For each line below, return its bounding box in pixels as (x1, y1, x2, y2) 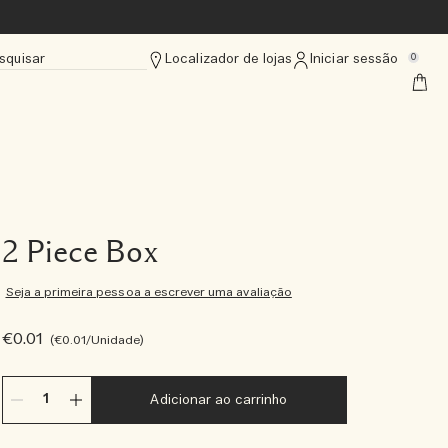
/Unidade (85, 332, 141, 348)
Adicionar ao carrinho (150, 392, 288, 409)
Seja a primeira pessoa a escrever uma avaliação (5, 284, 292, 300)
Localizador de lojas (165, 51, 293, 68)
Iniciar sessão (310, 51, 398, 68)
